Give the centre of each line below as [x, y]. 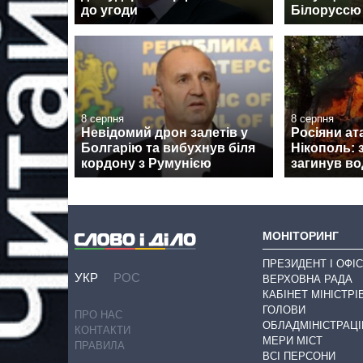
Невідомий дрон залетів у [164, 133]
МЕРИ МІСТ [293, 340]
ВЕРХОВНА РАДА [307, 279]
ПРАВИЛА [100, 346]
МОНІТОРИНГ [301, 235]
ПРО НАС [98, 315]
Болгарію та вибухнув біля [168, 148]
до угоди [109, 10]
